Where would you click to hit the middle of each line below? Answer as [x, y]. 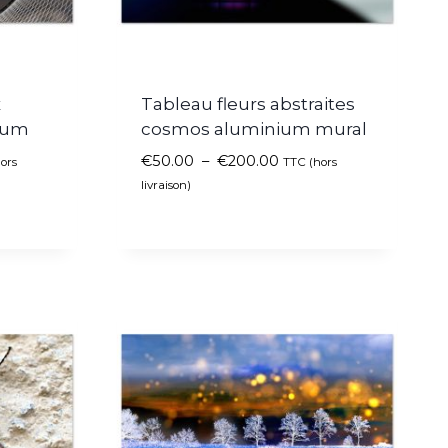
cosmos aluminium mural [254, 128]
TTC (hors [310, 161]
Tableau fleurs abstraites [248, 103]
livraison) [166, 184]
